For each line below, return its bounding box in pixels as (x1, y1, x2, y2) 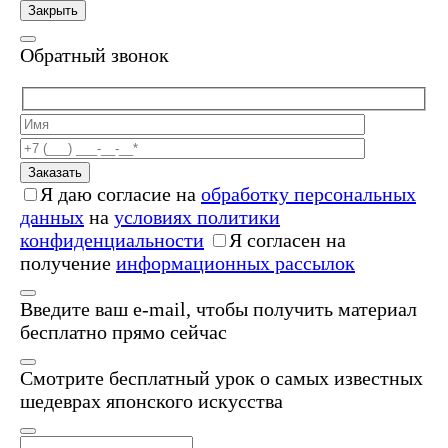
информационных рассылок (116, 251, 355, 274)
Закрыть (28, 3, 78, 19)
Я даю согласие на (40, 182, 201, 205)
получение (20, 251, 116, 274)
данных (20, 205, 84, 228)
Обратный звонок (20, 44, 169, 67)
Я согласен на (229, 228, 346, 251)
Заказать (28, 164, 82, 180)
